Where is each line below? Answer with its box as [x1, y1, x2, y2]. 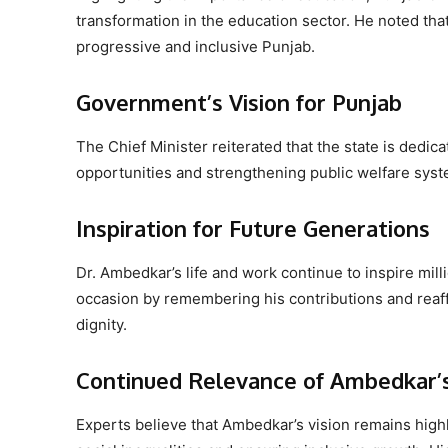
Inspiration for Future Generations [76, 213, 430, 242]
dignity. [76, 314, 127, 334]
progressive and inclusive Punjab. [76, 36, 315, 56]
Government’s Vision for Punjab [76, 87, 402, 116]
